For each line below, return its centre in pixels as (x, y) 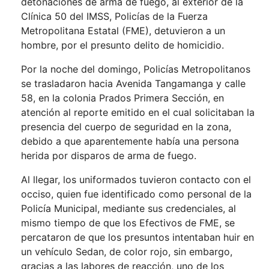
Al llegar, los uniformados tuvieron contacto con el (136, 180)
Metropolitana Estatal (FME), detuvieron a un (123, 31)
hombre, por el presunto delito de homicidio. (122, 45)
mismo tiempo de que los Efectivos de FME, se (128, 223)
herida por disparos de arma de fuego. (109, 156)
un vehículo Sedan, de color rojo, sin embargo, (127, 252)
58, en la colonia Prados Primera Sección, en (122, 98)
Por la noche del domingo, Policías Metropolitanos (136, 69)
